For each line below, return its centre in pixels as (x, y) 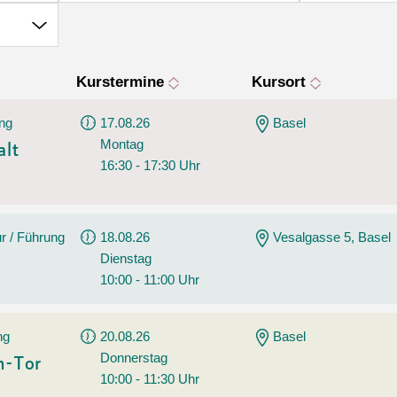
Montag (122, 144)
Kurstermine (123, 82)
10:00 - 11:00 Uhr (150, 280)
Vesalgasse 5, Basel (332, 237)
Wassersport (241, 60)
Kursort (281, 82)
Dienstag (126, 258)
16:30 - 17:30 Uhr (151, 165)
